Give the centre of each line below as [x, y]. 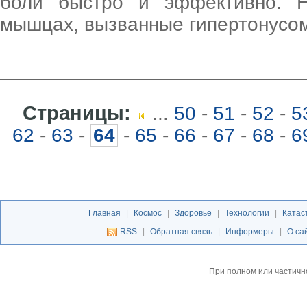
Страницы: [77, 113]
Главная [104, 213]
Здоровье [193, 213]
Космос [147, 213]
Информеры [249, 232]
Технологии [247, 213]
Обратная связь [181, 232]
